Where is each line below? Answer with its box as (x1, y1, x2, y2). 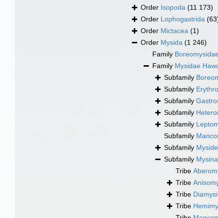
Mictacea (161, 27, 188, 35)
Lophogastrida (161, 15, 205, 23)
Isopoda (161, 3, 185, 12)
